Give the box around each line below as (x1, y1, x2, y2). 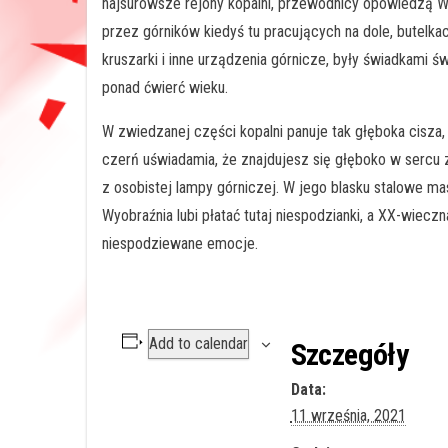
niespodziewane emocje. (102, 233, 258, 253)
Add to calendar (148, 333, 248, 353)
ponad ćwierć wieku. (102, 77, 228, 97)
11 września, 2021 (290, 405, 406, 425)
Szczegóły (290, 336, 409, 372)
